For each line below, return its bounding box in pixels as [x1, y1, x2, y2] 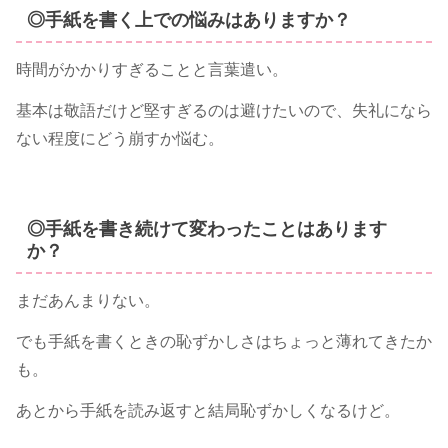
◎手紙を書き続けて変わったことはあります [26, 218, 387, 239]
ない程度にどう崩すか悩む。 [16, 130, 224, 148]
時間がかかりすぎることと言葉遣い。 [16, 61, 288, 79]
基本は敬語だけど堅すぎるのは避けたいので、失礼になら [16, 102, 432, 120]
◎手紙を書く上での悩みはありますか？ [26, 9, 351, 30]
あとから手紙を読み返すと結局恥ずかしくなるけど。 [16, 401, 400, 419]
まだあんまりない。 [16, 292, 160, 310]
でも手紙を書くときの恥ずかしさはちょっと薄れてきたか [16, 333, 432, 351]
